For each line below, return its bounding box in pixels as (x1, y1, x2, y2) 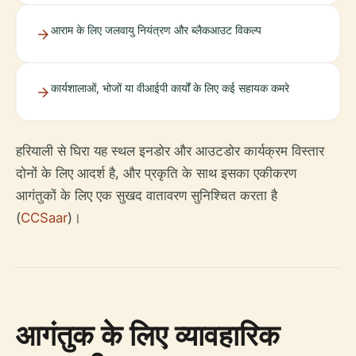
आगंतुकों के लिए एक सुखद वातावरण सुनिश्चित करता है (16, 187, 277, 203)
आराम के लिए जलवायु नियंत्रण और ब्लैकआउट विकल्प (51, 22, 261, 37)
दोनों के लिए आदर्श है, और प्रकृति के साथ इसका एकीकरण (16, 164, 296, 181)
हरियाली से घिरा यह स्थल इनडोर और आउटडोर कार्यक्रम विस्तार (16, 142, 324, 159)
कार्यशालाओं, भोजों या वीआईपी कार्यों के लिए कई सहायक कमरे (51, 80, 289, 95)
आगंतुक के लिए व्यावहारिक (16, 315, 280, 354)
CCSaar (21, 209, 68, 226)
